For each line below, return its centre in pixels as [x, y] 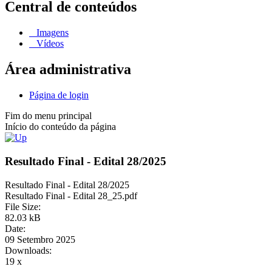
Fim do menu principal [48, 116]
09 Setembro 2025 [40, 239]
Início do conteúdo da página [60, 127]
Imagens [51, 33]
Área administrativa [68, 70]
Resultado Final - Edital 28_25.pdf [71, 195]
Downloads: [28, 250]
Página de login [59, 95]
